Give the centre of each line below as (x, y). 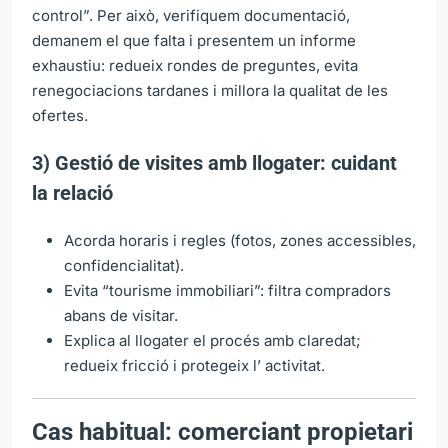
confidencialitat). (124, 265)
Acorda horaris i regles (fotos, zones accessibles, (240, 240)
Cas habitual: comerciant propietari (222, 431)
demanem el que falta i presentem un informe (194, 40)
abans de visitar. (121, 315)
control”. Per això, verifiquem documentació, (191, 15)
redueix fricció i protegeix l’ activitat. (194, 365)
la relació (72, 192)
